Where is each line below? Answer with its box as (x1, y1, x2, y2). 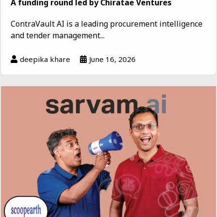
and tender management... (11, 30, 105, 41)
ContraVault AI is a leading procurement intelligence (11, 18, 202, 29)
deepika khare (20, 54, 70, 64)
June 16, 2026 (89, 54, 136, 64)
